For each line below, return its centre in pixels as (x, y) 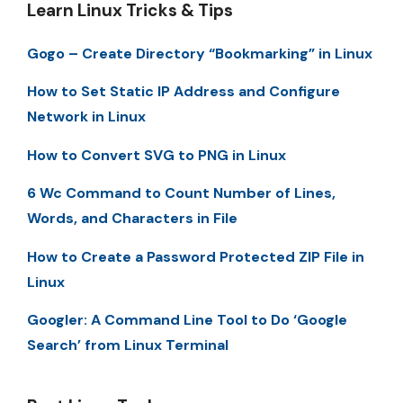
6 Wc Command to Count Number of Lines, (181, 193)
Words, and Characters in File (132, 219)
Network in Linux (86, 117)
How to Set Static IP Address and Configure (184, 92)
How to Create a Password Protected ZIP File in (196, 256)
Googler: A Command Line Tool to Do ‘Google (187, 319)
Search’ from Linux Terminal (128, 345)
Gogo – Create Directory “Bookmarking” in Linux (200, 53)
